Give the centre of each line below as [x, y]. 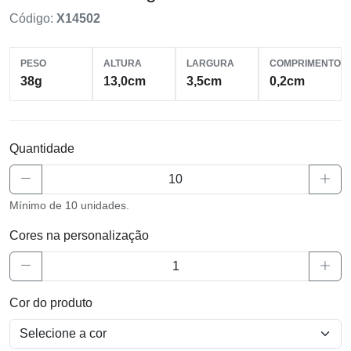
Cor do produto [51, 302]
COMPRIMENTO [305, 63]
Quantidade [42, 148]
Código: [33, 18]
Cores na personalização [79, 235]
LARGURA [210, 63]
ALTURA [122, 63]
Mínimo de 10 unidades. [69, 205]
